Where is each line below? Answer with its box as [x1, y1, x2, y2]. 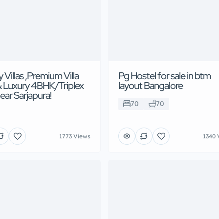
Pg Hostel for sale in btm [118, 69, 211, 83]
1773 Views [59, 132, 90, 140]
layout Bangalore [118, 79, 183, 92]
